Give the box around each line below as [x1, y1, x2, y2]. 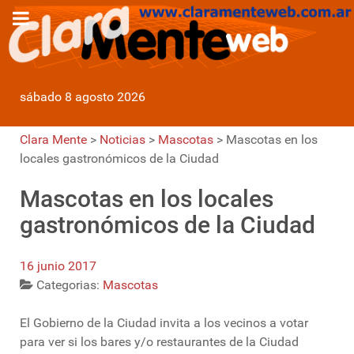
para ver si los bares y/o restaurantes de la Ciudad [20, 334, 299, 350]
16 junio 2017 [20, 258, 96, 274]
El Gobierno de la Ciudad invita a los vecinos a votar [20, 315, 308, 331]
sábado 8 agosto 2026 [20, 89, 145, 105]
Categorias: [36, 277, 103, 293]
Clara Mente [20, 132, 87, 148]
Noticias [100, 132, 145, 148]
